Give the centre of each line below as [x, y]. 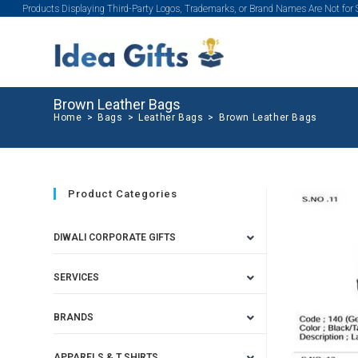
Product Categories [123, 194]
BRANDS [74, 317]
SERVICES [77, 277]
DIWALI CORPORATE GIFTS [115, 237]
